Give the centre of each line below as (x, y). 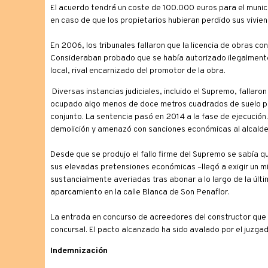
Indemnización (79, 251)
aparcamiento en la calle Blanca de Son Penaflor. (140, 192)
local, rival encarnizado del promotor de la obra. (138, 71)
